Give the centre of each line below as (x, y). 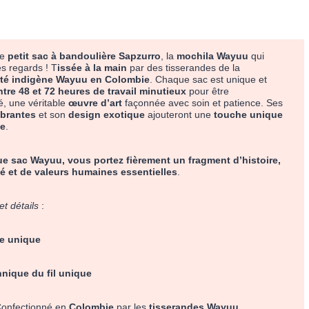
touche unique (249, 115)
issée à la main (92, 68)
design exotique (107, 115)
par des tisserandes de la (184, 68)
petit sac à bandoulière (62, 56)
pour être (208, 91)
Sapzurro (140, 56)
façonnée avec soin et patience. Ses (203, 103)
